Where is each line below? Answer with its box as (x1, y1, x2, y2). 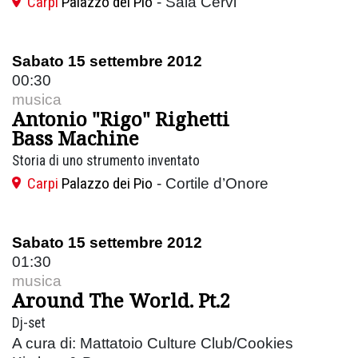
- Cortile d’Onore (153, 174, 268, 192)
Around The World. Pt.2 (12, 286, 230, 313)
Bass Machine (12, 124, 139, 151)
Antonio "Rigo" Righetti (12, 105, 229, 132)
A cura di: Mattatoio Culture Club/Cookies (12, 334, 293, 352)
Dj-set (12, 314, 46, 331)
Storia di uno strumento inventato (12, 152, 200, 169)
